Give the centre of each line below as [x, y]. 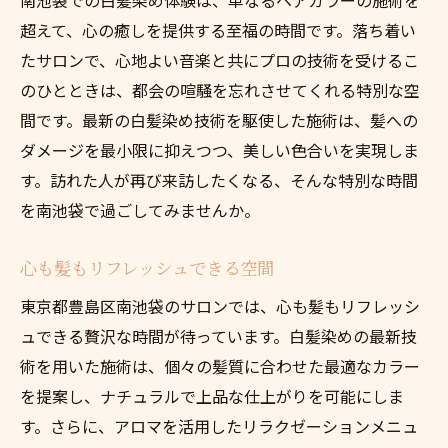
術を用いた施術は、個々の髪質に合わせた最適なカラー [220, 365]
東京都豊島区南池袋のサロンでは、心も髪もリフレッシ [220, 305]
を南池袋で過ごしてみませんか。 [140, 209]
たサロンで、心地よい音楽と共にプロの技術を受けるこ [219, 59]
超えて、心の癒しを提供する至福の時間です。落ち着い [218, 29]
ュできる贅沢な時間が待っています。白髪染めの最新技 [218, 335]
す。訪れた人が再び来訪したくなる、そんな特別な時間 [219, 179]
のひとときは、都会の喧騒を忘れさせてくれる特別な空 [220, 89]
